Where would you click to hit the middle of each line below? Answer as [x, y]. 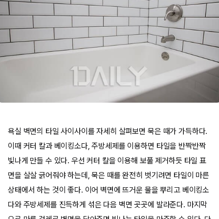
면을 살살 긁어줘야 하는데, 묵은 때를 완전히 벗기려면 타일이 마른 [109, 175]
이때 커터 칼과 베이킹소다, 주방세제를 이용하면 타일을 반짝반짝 [107, 146]
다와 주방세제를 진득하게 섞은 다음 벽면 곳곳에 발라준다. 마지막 [108, 205]
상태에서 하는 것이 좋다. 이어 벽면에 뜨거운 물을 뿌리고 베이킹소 [109, 190]
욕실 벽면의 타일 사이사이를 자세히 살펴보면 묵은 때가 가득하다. [108, 131]
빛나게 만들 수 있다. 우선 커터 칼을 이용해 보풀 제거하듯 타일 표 [107, 161]
